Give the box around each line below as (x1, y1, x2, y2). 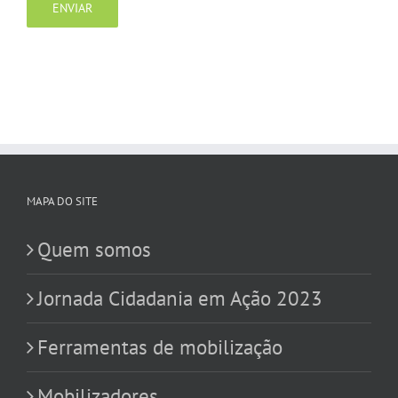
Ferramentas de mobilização (37, 334, 283, 360)
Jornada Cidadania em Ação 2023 (37, 285, 322, 311)
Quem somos (37, 236, 151, 262)
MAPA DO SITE (27, 194, 98, 209)
